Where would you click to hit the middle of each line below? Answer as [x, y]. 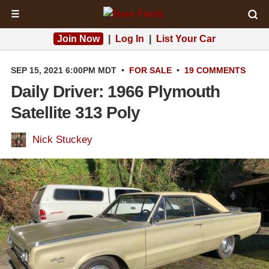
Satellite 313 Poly [75, 113]
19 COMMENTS [215, 70]
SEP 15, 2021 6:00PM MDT [64, 70]
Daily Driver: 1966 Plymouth [115, 92]
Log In [130, 39]
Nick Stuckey [62, 140]
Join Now [78, 39]
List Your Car [186, 39]
